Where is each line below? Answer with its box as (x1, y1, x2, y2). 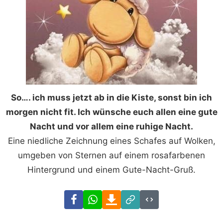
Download (120, 191, 161, 202)
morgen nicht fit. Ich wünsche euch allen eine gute (5, 107, 218, 117)
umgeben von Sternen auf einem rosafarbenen (18, 150, 205, 160)
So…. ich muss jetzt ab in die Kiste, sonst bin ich (11, 92, 212, 103)
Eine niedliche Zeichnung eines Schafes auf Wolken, (7, 135, 216, 146)
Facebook (83, 191, 122, 202)
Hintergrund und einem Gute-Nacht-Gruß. (27, 164, 196, 175)
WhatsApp (102, 191, 143, 202)
